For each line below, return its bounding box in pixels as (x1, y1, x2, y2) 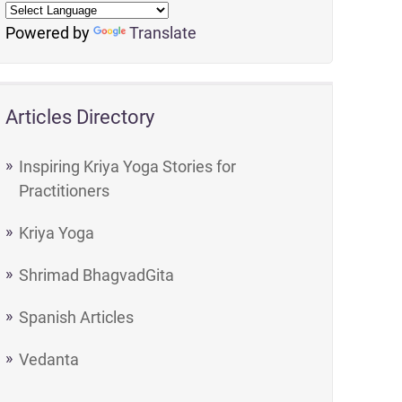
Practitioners (19, 181, 110, 200)
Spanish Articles (19, 308, 135, 327)
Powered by (5, 23, 94, 42)
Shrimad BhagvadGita (19, 266, 175, 284)
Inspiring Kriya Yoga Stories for (19, 157, 237, 176)
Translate (129, 23, 197, 42)
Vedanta (19, 350, 80, 369)
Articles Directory (5, 106, 155, 128)
